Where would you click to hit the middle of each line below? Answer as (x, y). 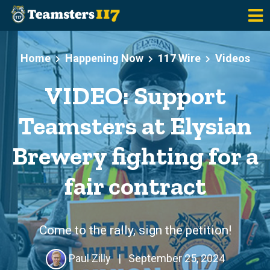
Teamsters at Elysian (135, 126)
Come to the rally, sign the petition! (135, 230)
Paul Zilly (89, 258)
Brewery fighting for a (135, 156)
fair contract (135, 186)
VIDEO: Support (135, 96)
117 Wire (179, 58)
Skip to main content (58, 48)
